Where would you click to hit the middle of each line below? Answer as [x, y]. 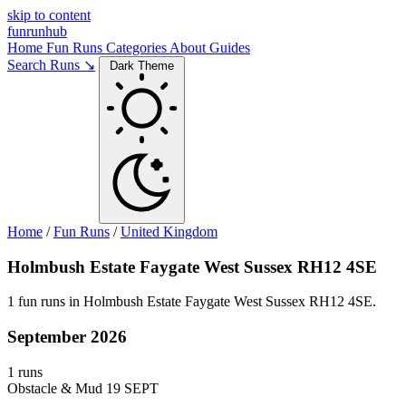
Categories [138, 48]
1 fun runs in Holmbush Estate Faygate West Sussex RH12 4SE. [192, 302]
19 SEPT [132, 388]
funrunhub [37, 31]
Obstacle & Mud [55, 388]
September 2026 [67, 337]
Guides [230, 48]
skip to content [49, 15]
